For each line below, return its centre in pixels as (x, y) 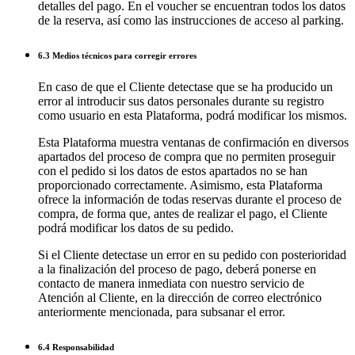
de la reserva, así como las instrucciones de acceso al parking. (191, 20)
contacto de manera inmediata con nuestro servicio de (171, 283)
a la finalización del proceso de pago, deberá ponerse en (177, 269)
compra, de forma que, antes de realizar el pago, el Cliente (183, 213)
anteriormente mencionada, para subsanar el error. (162, 311)
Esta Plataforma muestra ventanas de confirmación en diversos (193, 142)
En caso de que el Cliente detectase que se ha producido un (185, 86)
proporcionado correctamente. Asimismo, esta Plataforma (180, 185)
